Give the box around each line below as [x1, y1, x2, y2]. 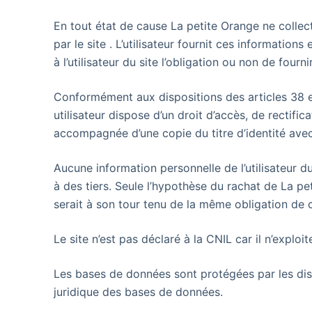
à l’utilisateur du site [54, 55, 162, 69]
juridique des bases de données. [54, 285, 224, 299]
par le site [54, 37, 110, 51]
